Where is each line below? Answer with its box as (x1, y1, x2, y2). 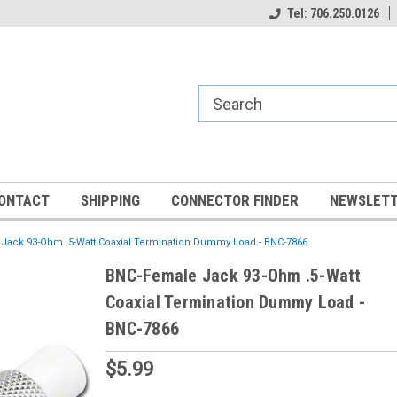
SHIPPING (81, 191, 140, 209)
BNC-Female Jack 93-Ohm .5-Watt (105, 265, 362, 286)
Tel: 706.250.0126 (287, 6, 379, 20)
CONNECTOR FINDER (171, 191, 299, 209)
